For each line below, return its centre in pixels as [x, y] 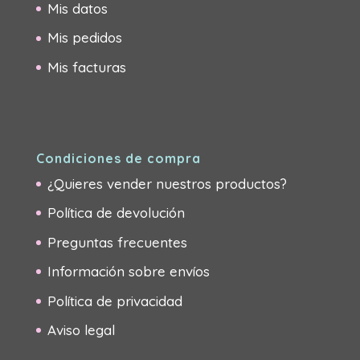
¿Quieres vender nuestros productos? [167, 183]
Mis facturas [86, 67]
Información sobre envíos [128, 272]
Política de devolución [116, 213]
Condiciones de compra [118, 158]
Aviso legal [81, 330]
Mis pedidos [84, 38]
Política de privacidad [115, 301]
